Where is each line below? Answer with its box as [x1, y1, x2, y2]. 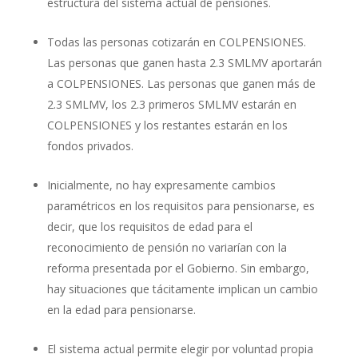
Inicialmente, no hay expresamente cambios [46, 177, 276, 193]
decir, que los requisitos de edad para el [46, 218, 253, 234]
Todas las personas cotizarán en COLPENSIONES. [46, 34, 306, 50]
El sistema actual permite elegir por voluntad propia [46, 340, 313, 356]
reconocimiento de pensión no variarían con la [46, 239, 287, 255]
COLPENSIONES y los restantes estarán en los [46, 117, 288, 133]
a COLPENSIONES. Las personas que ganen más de [46, 75, 316, 91]
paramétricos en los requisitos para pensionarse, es [46, 197, 315, 213]
